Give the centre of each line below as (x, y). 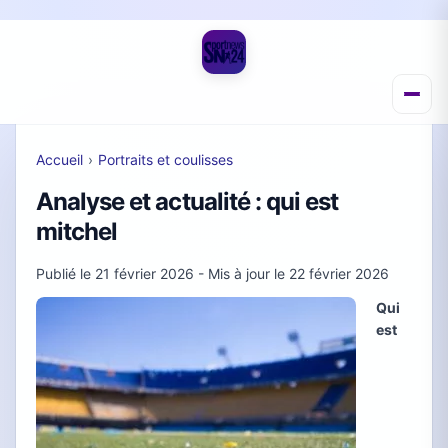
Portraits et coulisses (165, 159)
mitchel (77, 231)
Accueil (59, 159)
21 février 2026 (144, 273)
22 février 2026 (339, 273)
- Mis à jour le (241, 273)
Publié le (65, 273)
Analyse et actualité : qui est (187, 201)
